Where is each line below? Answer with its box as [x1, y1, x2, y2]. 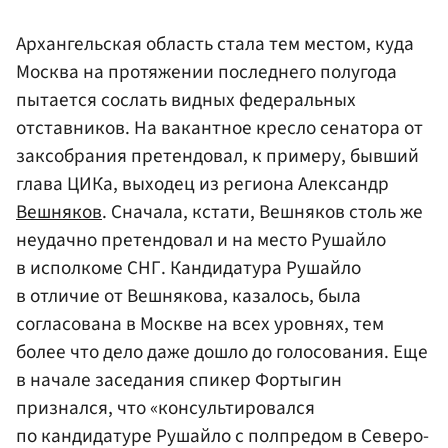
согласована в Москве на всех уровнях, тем [16, 309, 384, 338]
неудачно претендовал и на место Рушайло [16, 225, 386, 254]
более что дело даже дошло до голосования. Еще [16, 337, 428, 366]
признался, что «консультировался [16, 393, 315, 422]
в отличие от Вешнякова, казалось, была [16, 281, 361, 310]
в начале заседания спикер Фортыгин [16, 365, 342, 394]
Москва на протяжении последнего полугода [16, 57, 397, 86]
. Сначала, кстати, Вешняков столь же [102, 197, 423, 226]
